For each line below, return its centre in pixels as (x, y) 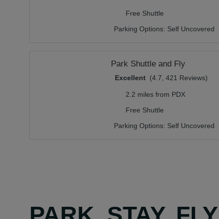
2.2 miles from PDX (155, 94)
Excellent (130, 78)
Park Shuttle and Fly (148, 64)
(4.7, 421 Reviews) (179, 78)
